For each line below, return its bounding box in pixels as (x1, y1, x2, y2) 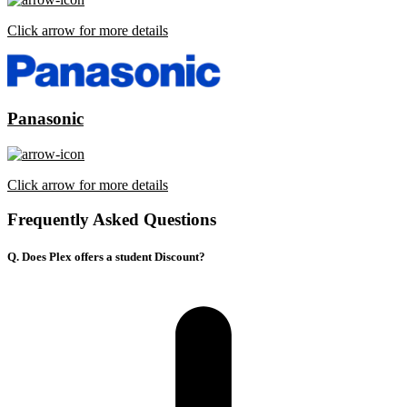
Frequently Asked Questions (7, 210, 216, 230)
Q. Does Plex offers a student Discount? (7, 250, 205, 264)
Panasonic (7, 108, 84, 128)
